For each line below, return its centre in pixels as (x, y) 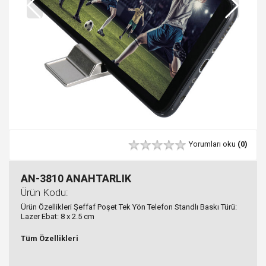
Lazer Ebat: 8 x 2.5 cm (58, 216)
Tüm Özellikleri (50, 238)
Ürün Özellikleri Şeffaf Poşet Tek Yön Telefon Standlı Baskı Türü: (129, 207)
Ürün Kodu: (45, 192)
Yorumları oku (213, 144)
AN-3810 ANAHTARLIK (76, 178)
